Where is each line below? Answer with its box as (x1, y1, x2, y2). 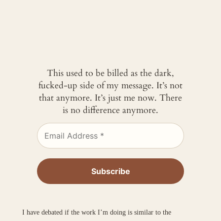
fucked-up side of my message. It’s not (38, 79, 183, 92)
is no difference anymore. (63, 104, 158, 117)
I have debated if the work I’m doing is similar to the (22, 208, 171, 216)
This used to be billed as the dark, (47, 67, 174, 80)
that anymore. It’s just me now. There (39, 92, 182, 105)
